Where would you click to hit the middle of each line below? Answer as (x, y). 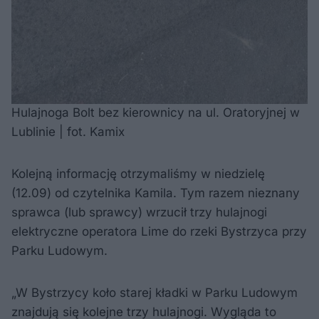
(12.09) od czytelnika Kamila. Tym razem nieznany (156, 193)
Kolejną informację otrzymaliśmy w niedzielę (138, 174)
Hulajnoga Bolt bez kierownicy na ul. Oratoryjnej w (156, 113)
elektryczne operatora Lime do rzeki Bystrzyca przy (159, 232)
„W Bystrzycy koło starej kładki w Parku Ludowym (155, 293)
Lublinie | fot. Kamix (68, 132)
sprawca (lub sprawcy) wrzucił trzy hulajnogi (139, 213)
